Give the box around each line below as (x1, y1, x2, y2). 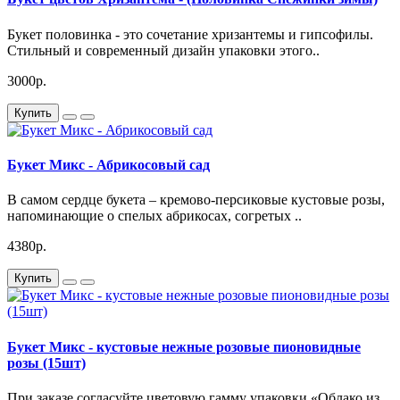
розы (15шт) (7, 354, 86, 371)
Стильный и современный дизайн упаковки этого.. (7, 42, 320, 58)
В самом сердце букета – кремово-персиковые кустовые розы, (7, 192, 385, 208)
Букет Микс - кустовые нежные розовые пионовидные (7, 338, 361, 354)
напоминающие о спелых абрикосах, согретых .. (7, 208, 302, 224)
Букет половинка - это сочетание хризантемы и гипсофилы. (7, 26, 373, 42)
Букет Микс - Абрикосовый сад (7, 157, 210, 173)
